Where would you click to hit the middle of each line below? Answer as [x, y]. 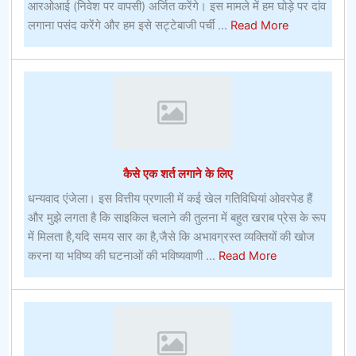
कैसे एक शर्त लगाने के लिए [178, 174]
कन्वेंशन [304, 81]
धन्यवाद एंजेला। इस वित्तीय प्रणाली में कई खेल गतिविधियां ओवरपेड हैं [170, 199]
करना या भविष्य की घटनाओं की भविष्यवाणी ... [123, 256]
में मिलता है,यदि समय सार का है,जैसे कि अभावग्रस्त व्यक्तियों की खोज [171, 237]
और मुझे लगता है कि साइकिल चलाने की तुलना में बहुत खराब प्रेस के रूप [176, 218]
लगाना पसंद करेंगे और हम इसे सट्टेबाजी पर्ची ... [129, 25]
